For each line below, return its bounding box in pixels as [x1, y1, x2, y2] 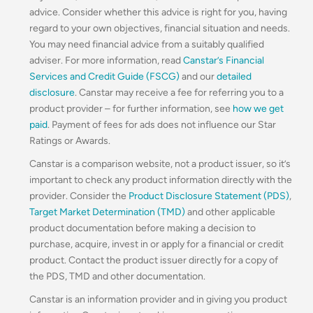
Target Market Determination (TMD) [29, 205, 185, 218]
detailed [217, 70, 252, 82]
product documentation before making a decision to [29, 221, 256, 234]
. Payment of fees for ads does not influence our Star [48, 118, 276, 131]
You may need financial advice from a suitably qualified [29, 38, 264, 50]
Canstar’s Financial [183, 54, 264, 66]
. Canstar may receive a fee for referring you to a [75, 86, 284, 99]
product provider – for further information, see [29, 102, 233, 115]
